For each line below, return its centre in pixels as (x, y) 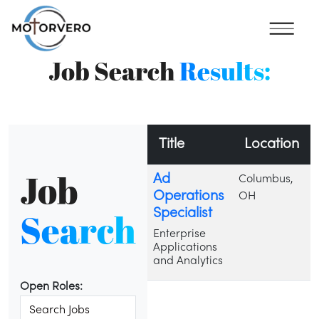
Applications (185, 248)
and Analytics (188, 261)
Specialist (183, 214)
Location (272, 145)
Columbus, (266, 179)
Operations (189, 197)
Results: (225, 71)
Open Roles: (51, 287)
